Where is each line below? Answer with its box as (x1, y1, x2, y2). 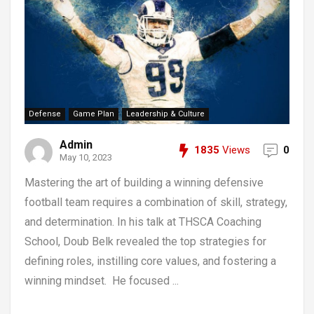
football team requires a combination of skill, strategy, (25, 196, 287, 209)
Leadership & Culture (126, 109, 205, 118)
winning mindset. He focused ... (25, 274, 179, 287)
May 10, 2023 (60, 152, 112, 163)
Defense (29, 109, 61, 118)
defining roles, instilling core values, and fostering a (25, 254, 276, 268)
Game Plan (73, 109, 114, 118)
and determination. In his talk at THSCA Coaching (25, 215, 261, 228)
